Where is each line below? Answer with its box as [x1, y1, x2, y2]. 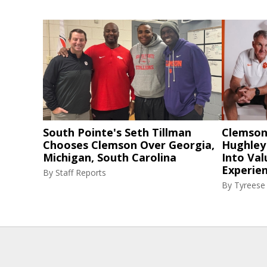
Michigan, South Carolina [43, 150, 176, 164]
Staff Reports [55, 166, 106, 178]
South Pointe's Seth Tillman [43, 125, 191, 139]
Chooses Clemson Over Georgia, [43, 137, 215, 152]
